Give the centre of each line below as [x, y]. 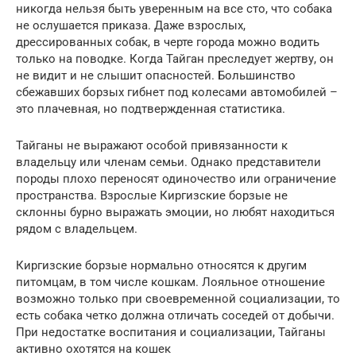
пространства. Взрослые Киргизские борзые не [152, 195]
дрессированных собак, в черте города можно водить [168, 42]
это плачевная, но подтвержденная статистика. [151, 108]
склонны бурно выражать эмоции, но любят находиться [175, 212]
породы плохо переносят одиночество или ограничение [176, 178]
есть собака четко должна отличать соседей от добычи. [175, 315]
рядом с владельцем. [77, 228]
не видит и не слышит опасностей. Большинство [156, 75]
